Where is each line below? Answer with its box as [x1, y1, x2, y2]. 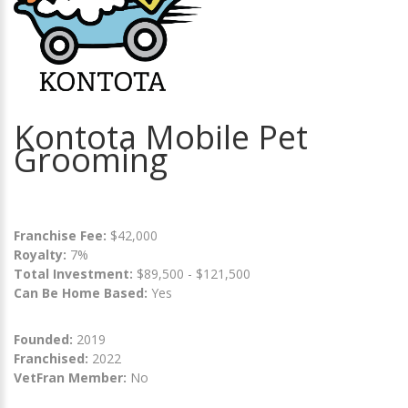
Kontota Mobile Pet [14, 114, 308, 159]
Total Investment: [14, 264, 137, 282]
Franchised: [14, 349, 88, 367]
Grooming [14, 137, 168, 182]
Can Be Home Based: [14, 283, 148, 301]
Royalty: [14, 245, 66, 263]
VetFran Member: [14, 368, 127, 386]
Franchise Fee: [14, 226, 110, 244]
